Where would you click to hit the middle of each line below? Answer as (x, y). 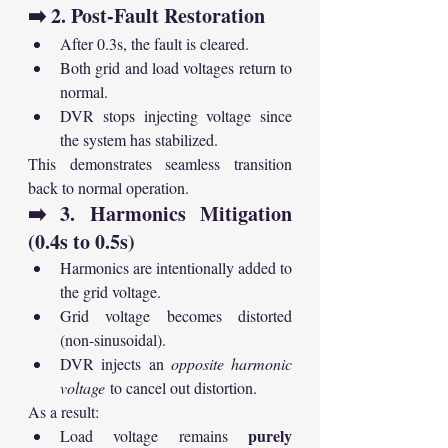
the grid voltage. (110, 292)
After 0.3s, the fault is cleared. (154, 44)
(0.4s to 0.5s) (81, 242)
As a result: (63, 412)
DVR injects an (115, 364)
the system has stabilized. (139, 140)
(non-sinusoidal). (113, 340)
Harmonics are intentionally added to (176, 268)
